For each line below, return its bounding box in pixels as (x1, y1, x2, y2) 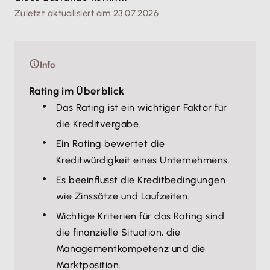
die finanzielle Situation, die (56, 227, 181, 238)
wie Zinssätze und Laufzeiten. (56, 190, 190, 202)
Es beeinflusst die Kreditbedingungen (56, 174, 226, 186)
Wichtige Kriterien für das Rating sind (56, 210, 225, 222)
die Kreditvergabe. (56, 118, 141, 130)
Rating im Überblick (29, 85, 125, 97)
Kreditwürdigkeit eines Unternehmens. (56, 154, 230, 166)
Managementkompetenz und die (56, 243, 206, 254)
